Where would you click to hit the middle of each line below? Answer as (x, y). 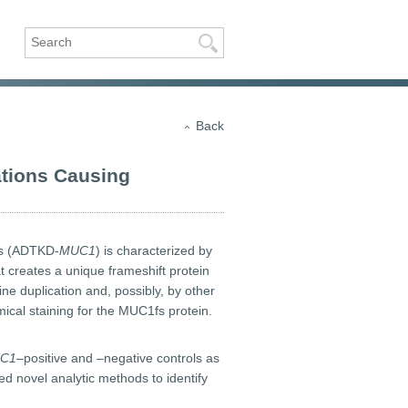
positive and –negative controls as (122, 358)
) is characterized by (154, 250)
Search (240, 43)
